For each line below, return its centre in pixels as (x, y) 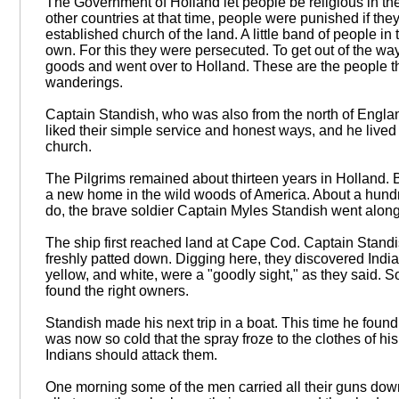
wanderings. (84, 83)
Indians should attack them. (131, 355)
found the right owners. (117, 291)
